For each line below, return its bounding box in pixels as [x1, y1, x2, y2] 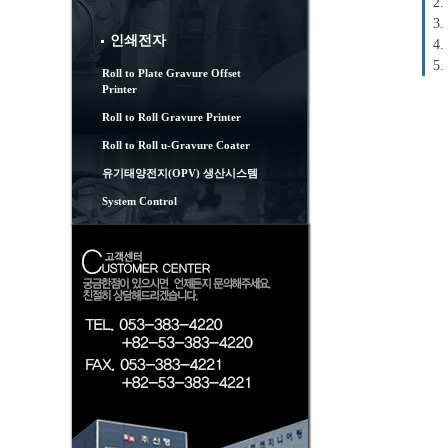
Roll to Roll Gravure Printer [102, 111, 241, 123]
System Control [102, 195, 177, 207]
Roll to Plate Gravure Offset [102, 67, 241, 79]
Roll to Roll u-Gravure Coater [102, 139, 250, 151]
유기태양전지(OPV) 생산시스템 [102, 167, 258, 179]
